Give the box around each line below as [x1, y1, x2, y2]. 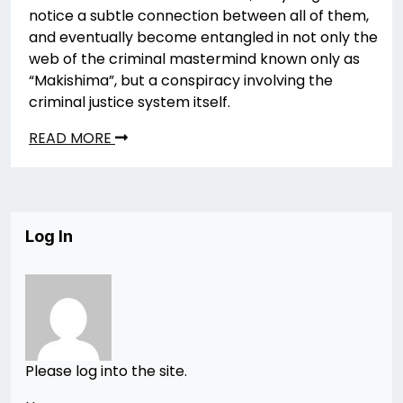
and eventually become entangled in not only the [29, 27, 378, 49]
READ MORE [29, 128, 115, 149]
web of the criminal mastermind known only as [29, 49, 360, 70]
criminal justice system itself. [29, 92, 230, 113]
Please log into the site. [25, 361, 187, 382]
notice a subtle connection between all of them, [29, 5, 369, 27]
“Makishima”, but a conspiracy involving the [29, 70, 333, 92]
